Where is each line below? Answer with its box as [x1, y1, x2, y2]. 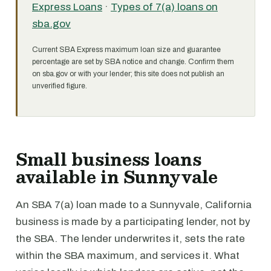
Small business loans [16, 145, 201, 173]
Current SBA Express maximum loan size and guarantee [32, 45, 221, 54]
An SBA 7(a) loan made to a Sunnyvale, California [16, 199, 252, 211]
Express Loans [32, 1, 102, 13]
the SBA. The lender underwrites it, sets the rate [16, 233, 245, 244]
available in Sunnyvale [16, 163, 218, 191]
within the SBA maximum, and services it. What [16, 250, 240, 261]
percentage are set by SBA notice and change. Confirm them [32, 57, 234, 66]
